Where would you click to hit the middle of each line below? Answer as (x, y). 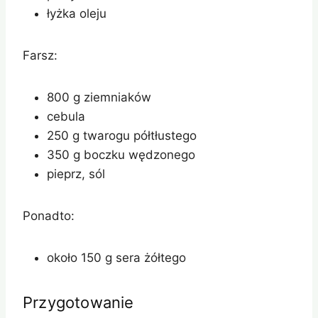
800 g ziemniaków (99, 98)
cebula (66, 117)
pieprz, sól (76, 174)
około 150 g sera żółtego (116, 258)
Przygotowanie (78, 303)
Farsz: (40, 56)
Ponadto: (49, 216)
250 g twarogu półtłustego (122, 136)
